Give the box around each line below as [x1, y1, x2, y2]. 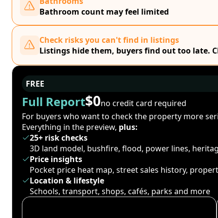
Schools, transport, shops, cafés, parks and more [30, 186, 210, 197]
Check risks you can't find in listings [39, 35, 179, 45]
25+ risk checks [30, 132, 88, 143]
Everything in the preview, [22, 122, 119, 132]
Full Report [22, 93, 85, 109]
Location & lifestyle [30, 175, 104, 186]
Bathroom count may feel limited [39, 6, 169, 17]
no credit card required [101, 97, 186, 109]
